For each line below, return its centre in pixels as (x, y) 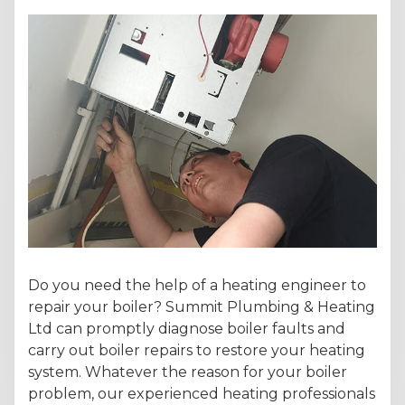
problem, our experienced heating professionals (202, 393)
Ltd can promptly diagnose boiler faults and (187, 328)
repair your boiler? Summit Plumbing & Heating (202, 306)
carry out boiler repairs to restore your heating (197, 350)
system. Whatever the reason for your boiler (188, 372)
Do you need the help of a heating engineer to (197, 285)
